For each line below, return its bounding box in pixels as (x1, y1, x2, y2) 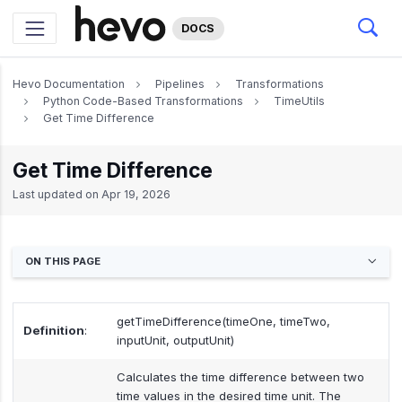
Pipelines (155, 77, 205, 91)
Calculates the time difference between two (116, 369, 364, 384)
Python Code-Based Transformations (43, 94, 243, 108)
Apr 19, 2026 (101, 187, 170, 201)
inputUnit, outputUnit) (116, 332, 234, 347)
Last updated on (13, 187, 101, 201)
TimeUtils (274, 94, 325, 108)
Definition (22, 322, 84, 337)
